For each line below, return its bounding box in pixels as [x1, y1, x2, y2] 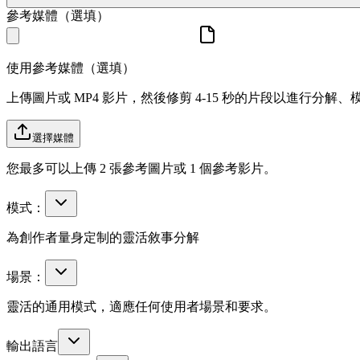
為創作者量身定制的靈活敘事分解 [6, 231, 199, 245]
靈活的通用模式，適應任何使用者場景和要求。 [6, 300, 276, 314]
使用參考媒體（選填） [6, 61, 135, 76]
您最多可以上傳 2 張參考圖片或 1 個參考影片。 [6, 162, 276, 176]
